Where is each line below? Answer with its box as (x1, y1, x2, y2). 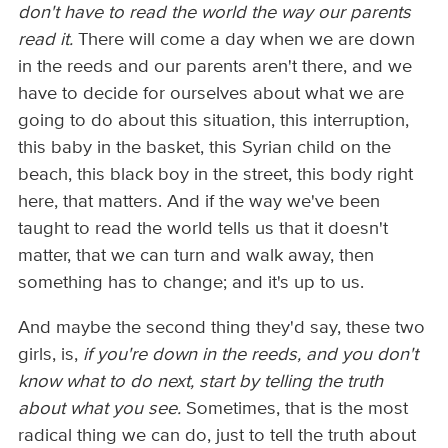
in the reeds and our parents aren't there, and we (18, 57, 413, 76)
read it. (18, 30, 74, 49)
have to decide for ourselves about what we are (18, 84, 405, 103)
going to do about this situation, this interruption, (18, 111, 410, 130)
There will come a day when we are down (73, 30, 416, 49)
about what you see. (18, 400, 182, 419)
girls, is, (18, 346, 84, 365)
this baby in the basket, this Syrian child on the (18, 138, 392, 157)
